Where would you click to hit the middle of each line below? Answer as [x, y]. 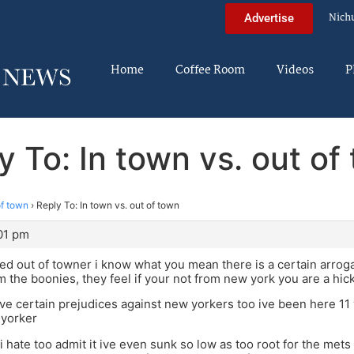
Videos [295, 70]
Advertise [269, 18]
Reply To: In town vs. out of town [108, 205]
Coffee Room [210, 70]
